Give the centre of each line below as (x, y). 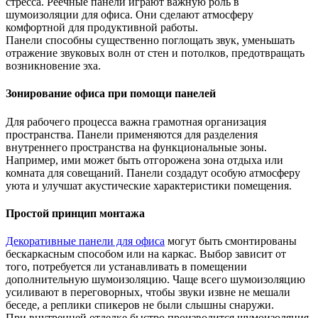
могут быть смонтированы (231, 241)
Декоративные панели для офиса (85, 241)
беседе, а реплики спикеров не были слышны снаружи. (141, 305)
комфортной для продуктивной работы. (103, 28)
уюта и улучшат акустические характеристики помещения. (149, 185)
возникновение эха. (55, 66)
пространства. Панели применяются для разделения (132, 134)
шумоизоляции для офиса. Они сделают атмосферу (130, 15)
